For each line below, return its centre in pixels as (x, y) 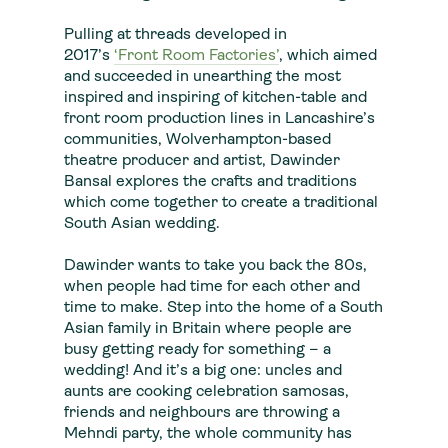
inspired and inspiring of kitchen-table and (215, 98)
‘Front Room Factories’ (196, 56)
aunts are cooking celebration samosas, (206, 392)
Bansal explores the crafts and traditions (210, 182)
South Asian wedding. (142, 224)
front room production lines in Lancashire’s (219, 119)
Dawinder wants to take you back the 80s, (215, 266)
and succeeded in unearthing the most (202, 77)
